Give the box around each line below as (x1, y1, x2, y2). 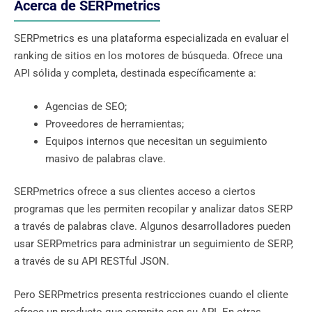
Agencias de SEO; (45, 100, 127, 113)
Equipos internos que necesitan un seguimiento (45, 134, 267, 148)
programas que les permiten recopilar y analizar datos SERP (14, 203, 292, 216)
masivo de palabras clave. (45, 152, 166, 165)
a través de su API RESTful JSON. (14, 255, 172, 268)
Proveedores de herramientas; (45, 117, 184, 130)
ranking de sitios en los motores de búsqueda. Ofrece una (14, 49, 283, 63)
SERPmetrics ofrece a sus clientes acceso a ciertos (14, 185, 256, 198)
